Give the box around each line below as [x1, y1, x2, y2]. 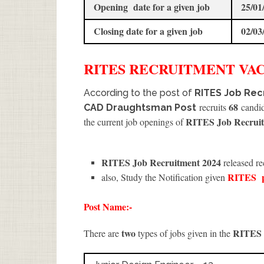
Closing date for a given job [94, 24, 203, 38]
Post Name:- [84, 199, 132, 213]
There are [84, 226, 121, 239]
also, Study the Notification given [101, 170, 228, 183]
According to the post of [84, 87, 194, 98]
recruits [199, 100, 229, 113]
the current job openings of [84, 115, 186, 128]
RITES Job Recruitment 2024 [101, 155, 222, 169]
